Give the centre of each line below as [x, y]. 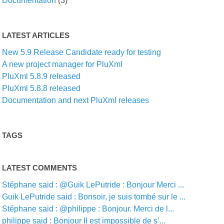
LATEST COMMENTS [40, 168]
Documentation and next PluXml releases [76, 100]
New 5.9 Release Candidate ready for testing [82, 52]
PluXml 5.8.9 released [41, 76]
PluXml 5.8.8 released [41, 88]
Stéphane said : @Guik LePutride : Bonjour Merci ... [93, 185]
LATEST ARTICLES [36, 35]
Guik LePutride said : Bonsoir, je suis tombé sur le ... [94, 197]
